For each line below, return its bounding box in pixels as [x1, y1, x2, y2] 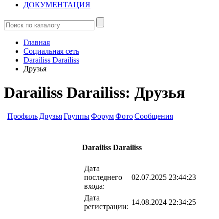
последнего [84, 173, 122, 181]
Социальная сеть [23, 46, 79, 55]
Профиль [7, 112, 38, 121]
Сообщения [134, 112, 173, 121]
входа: [84, 182, 105, 190]
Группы [64, 112, 89, 121]
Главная [23, 38, 50, 46]
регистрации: [84, 202, 129, 211]
